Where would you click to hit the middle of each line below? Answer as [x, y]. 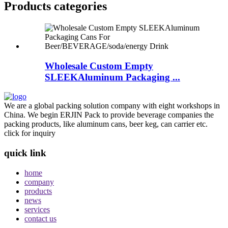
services [37, 209]
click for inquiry [30, 133]
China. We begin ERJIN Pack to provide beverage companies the [109, 115]
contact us [40, 218]
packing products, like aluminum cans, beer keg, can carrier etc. [106, 124]
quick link [25, 153]
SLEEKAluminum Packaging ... [112, 77]
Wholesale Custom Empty [99, 66]
